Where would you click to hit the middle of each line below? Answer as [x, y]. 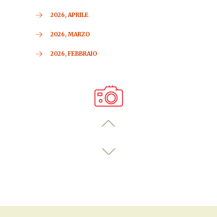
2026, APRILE [70, 15]
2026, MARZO [70, 34]
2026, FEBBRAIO [74, 54]
